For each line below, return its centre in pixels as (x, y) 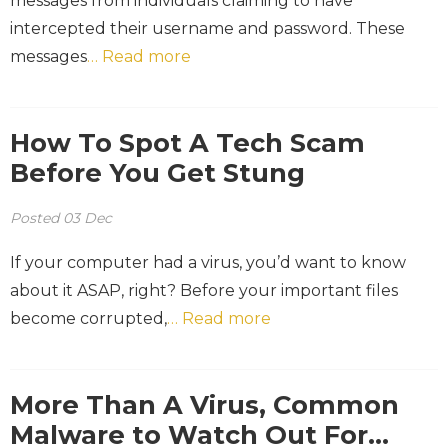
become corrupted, (88, 318)
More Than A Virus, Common (204, 404)
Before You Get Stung (157, 172)
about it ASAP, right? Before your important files (204, 290)
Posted (36, 217)
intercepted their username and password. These (207, 28)
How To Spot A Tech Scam (187, 142)
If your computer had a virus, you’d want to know (208, 262)
